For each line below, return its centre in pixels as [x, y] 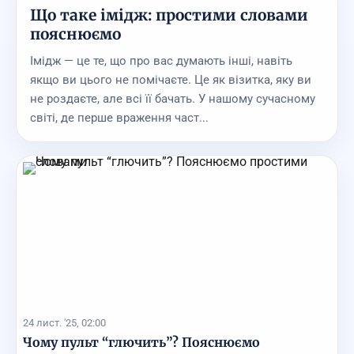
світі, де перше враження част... [119, 118]
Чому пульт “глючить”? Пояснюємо [141, 342]
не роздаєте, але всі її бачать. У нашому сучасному [172, 99]
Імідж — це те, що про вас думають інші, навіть [161, 61]
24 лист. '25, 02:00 [64, 323]
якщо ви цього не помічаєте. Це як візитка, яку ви [170, 80]
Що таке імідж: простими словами [169, 15]
